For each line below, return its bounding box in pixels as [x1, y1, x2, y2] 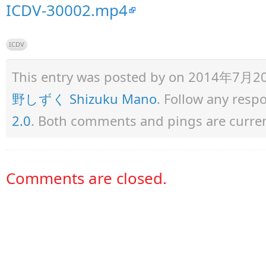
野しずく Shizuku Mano [12, 90, 157, 108]
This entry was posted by [12, 68, 169, 86]
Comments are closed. [6, 167, 167, 189]
